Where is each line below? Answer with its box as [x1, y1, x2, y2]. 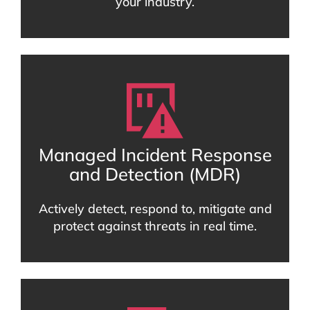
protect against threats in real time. [53, 218, 257, 235]
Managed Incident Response [38, 143, 272, 166]
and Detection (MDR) [69, 163, 241, 185]
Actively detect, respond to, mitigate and [38, 201, 272, 217]
